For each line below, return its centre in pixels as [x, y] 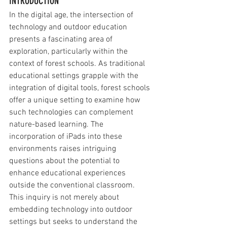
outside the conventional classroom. [73, 186]
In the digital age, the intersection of [72, 15]
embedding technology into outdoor [72, 210]
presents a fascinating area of [62, 40]
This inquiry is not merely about [65, 198]
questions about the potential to [65, 161]
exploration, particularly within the [69, 52]
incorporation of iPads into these [67, 137]
